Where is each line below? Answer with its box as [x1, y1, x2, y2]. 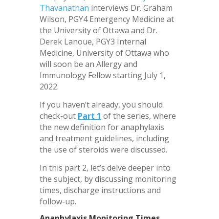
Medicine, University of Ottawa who [39, 47, 169, 58]
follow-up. [39, 196, 76, 207]
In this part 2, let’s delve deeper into [39, 162, 171, 173]
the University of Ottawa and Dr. [39, 24, 157, 36]
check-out [39, 110, 78, 121]
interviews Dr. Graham [88, 2, 173, 13]
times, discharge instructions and [39, 184, 161, 196]
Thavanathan [39, 2, 89, 13]
